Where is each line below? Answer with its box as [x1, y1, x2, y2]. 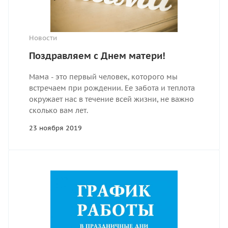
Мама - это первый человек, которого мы [29, 72, 178, 82]
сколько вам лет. [29, 106, 88, 116]
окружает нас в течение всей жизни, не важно [29, 95, 194, 104]
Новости [29, 34, 57, 43]
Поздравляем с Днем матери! [29, 50, 165, 62]
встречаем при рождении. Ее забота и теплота [29, 83, 195, 93]
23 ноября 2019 [29, 124, 82, 133]
